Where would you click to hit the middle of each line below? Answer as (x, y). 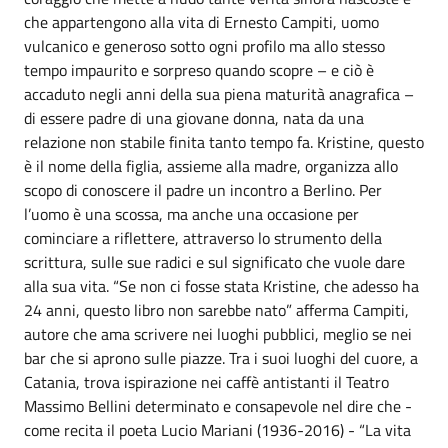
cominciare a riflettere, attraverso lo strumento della (203, 238)
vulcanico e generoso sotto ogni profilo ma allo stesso (204, 46)
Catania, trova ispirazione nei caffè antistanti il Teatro (206, 382)
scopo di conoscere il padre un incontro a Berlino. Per (203, 190)
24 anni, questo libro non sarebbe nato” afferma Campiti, (216, 310)
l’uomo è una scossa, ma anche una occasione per (191, 214)
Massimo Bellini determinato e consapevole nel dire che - (218, 406)
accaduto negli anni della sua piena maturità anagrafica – (219, 94)
